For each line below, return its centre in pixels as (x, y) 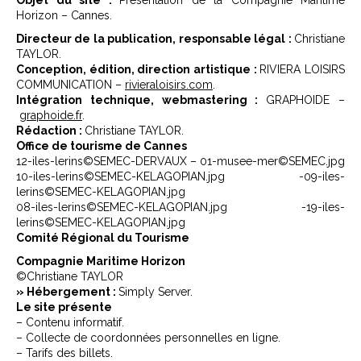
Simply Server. (156, 292)
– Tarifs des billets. (64, 353)
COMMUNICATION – (71, 85)
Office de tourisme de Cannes (103, 146)
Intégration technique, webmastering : (141, 100)
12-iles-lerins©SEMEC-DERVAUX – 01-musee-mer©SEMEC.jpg (180, 161)
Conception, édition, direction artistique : (138, 69)
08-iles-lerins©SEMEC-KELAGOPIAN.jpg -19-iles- (180, 207)
